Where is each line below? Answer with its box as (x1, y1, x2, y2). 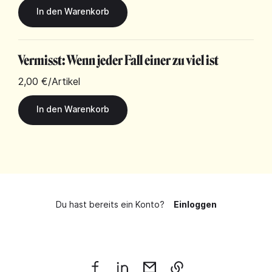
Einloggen (173, 199, 217, 209)
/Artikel (48, 75, 80, 87)
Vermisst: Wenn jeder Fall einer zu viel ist (18, 52, 219, 69)
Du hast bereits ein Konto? (55, 199, 165, 209)
